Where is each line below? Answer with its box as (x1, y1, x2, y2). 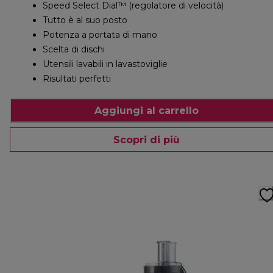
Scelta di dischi (43, 44, 105, 55)
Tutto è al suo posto (43, 15, 127, 26)
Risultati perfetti (43, 73, 111, 85)
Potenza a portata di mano (43, 29, 157, 41)
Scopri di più (113, 133, 180, 146)
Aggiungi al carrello (94, 104, 199, 116)
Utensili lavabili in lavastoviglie (43, 58, 168, 70)
